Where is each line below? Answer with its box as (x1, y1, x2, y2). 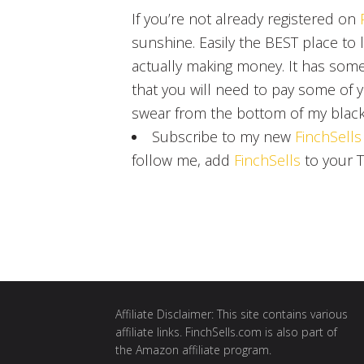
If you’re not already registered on (132, 9, 361, 29)
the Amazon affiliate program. (115, 341, 271, 357)
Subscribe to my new (152, 127, 296, 147)
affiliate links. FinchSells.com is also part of (115, 323, 337, 340)
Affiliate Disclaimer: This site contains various (115, 305, 348, 322)
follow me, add (132, 150, 235, 171)
